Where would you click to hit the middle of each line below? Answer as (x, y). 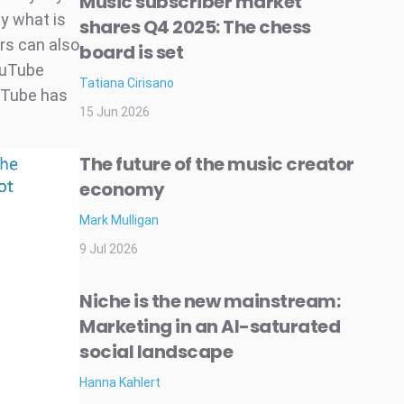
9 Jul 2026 (109, 249)
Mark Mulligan (119, 220)
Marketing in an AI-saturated (210, 326)
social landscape (156, 352)
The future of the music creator (217, 164)
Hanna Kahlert (120, 382)
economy (122, 189)
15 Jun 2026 (115, 112)
